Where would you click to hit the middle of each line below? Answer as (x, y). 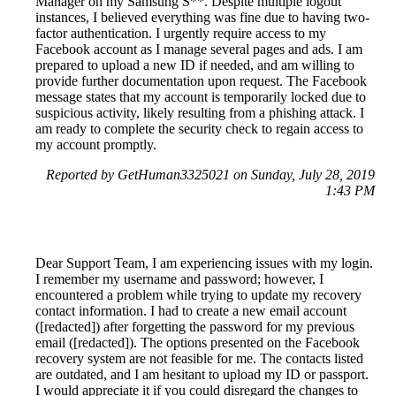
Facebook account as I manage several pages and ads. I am (199, 49)
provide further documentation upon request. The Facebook (201, 81)
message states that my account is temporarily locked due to (201, 97)
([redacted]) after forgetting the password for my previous (195, 327)
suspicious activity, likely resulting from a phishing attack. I (200, 113)
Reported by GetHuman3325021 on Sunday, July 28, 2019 (210, 175)
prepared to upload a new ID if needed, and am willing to (195, 65)
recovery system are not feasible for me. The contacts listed (199, 359)
